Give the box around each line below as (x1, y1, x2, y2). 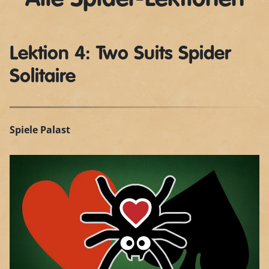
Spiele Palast (10, 123, 70, 136)
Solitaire (10, 67, 76, 86)
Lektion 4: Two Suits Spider (10, 44, 231, 64)
